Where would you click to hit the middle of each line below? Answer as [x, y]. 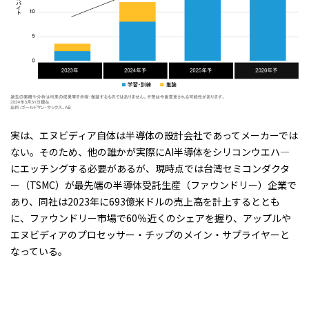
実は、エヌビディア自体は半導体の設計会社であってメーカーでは [154, 135]
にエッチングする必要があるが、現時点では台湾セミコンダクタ [150, 168]
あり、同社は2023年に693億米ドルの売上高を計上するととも [145, 201]
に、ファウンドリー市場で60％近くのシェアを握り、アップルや [151, 218]
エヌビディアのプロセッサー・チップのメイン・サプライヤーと [150, 234]
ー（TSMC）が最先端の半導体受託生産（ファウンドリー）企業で [153, 185]
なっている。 [39, 251]
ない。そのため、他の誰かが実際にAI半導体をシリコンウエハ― [150, 151]
